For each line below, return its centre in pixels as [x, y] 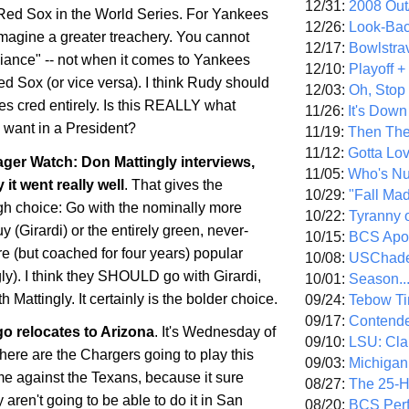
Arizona [127, 332]
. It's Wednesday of [215, 332]
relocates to [57, 332]
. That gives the [173, 184]
